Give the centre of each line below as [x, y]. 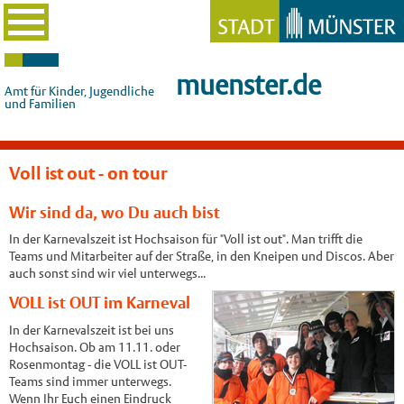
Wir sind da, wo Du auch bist [114, 213]
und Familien [40, 104]
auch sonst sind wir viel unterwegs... [107, 274]
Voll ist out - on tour [88, 173]
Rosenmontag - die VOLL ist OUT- [97, 364]
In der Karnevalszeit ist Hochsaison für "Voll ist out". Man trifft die [185, 239]
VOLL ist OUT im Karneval [99, 303]
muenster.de [248, 85]
